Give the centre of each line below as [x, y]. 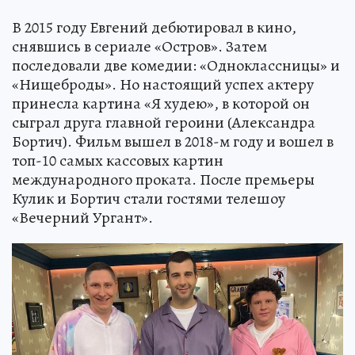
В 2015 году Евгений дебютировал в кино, [154, 27]
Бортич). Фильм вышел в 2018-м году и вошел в [173, 141]
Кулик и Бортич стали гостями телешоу [149, 198]
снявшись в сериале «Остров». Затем [139, 46]
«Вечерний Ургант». [82, 217]
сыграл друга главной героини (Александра [164, 122]
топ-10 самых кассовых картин [118, 160]
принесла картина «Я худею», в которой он [161, 103]
